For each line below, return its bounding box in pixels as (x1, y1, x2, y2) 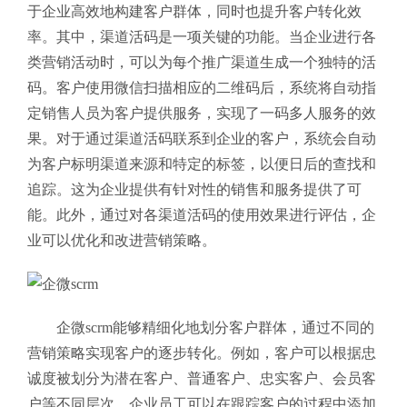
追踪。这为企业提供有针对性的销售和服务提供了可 (27, 182, 362, 198)
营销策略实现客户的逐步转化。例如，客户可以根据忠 (27, 345, 376, 362)
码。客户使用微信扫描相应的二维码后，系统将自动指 (27, 80, 376, 96)
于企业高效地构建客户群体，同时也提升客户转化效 (27, 4, 362, 20)
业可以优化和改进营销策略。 (27, 233, 216, 249)
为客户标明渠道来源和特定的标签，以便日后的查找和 (27, 156, 376, 173)
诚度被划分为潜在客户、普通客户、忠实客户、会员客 (27, 371, 376, 387)
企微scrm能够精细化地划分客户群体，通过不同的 (56, 320, 374, 336)
